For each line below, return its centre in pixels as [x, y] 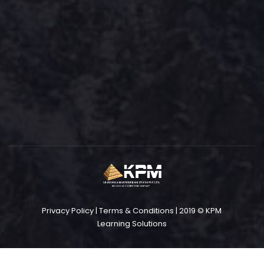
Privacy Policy [68, 210]
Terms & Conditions [137, 210]
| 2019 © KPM [198, 210]
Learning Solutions [132, 223]
